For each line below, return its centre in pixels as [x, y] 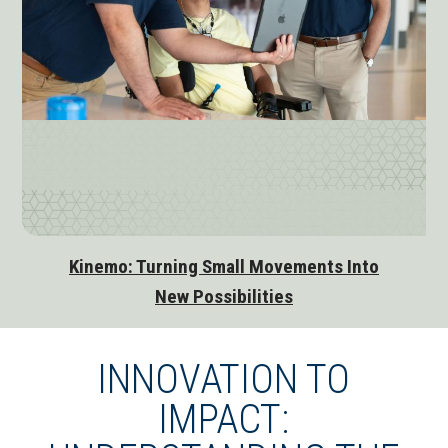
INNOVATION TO [224, 380]
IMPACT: [224, 420]
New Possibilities [224, 297]
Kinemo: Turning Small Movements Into [224, 267]
